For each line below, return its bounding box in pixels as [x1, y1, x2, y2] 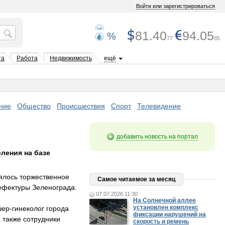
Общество [17, 102, 51, 110]
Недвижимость [50, 55, 92, 62]
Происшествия [57, 102, 105, 110]
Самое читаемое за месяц [97, 176, 175, 183]
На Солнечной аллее [133, 197, 196, 204]
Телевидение [137, 102, 181, 110]
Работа [17, 55, 38, 62]
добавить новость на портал [117, 133, 198, 140]
